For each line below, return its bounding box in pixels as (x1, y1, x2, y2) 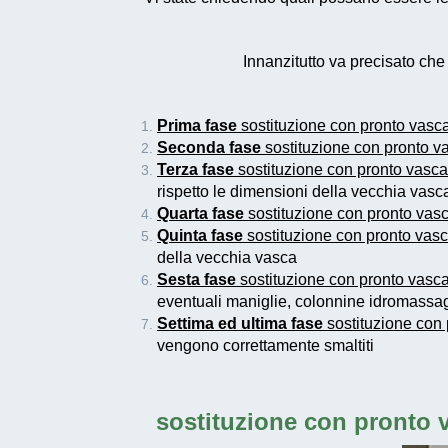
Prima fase (157, 117, 237, 135)
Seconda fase (157, 139, 261, 157)
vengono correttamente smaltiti (157, 337, 374, 355)
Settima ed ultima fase (157, 315, 323, 333)
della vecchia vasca (157, 249, 297, 267)
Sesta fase (157, 271, 236, 289)
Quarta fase (157, 205, 244, 223)
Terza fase (157, 161, 234, 179)
